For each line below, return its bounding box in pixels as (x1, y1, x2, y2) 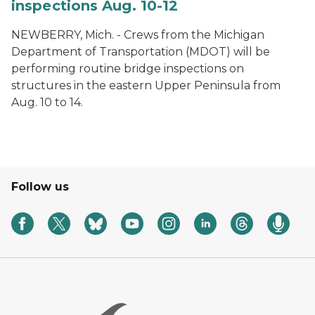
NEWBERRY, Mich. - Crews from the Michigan (11, 28, 264, 41)
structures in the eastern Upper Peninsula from (11, 79, 281, 92)
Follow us (11, 180, 69, 193)
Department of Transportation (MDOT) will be (11, 45, 270, 58)
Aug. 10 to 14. (11, 96, 83, 109)
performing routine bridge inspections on (11, 62, 244, 75)
